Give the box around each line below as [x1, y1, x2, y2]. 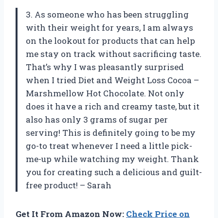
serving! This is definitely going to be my [26, 127, 196, 138]
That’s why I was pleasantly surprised [26, 61, 184, 73]
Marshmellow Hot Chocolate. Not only [26, 87, 184, 99]
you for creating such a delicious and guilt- [26, 166, 202, 178]
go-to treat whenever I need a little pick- [26, 140, 192, 151]
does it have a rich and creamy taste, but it [26, 100, 200, 112]
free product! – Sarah [26, 179, 111, 191]
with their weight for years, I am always [26, 21, 193, 33]
